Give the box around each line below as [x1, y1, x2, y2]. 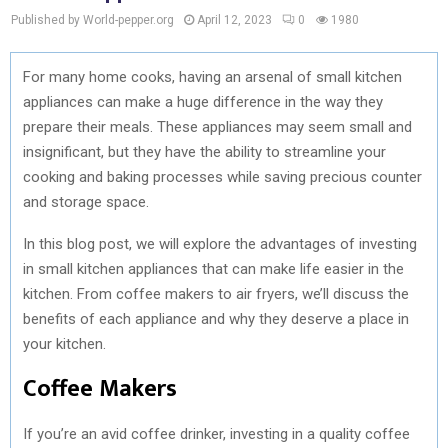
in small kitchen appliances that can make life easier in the [23, 259, 404, 278]
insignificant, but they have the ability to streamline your [23, 142, 386, 161]
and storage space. [23, 192, 149, 211]
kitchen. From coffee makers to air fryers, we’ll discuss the [23, 284, 409, 303]
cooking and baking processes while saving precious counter [23, 167, 422, 186]
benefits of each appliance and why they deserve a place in [23, 309, 409, 328]
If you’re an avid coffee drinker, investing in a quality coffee [23, 424, 410, 443]
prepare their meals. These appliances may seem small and [23, 117, 412, 136]
